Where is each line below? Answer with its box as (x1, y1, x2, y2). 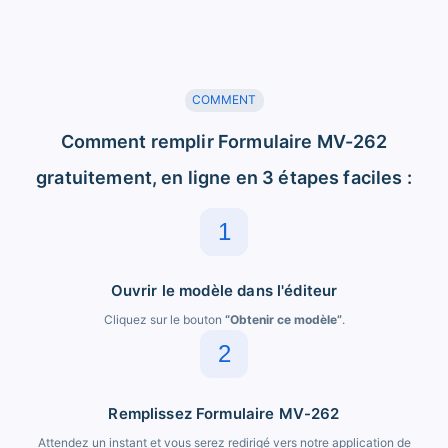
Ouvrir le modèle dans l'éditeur (110, 281, 338, 301)
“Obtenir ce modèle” (224, 312, 342, 328)
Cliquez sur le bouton (103, 312, 225, 328)
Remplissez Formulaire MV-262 (108, 403, 340, 423)
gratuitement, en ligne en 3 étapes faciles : (36, 166, 412, 188)
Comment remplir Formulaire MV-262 (60, 130, 388, 152)
